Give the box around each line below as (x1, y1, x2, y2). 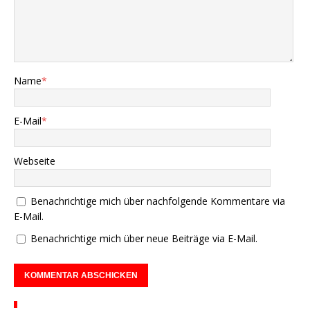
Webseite (14, 154, 55, 167)
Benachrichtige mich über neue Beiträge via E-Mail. (30, 231, 257, 245)
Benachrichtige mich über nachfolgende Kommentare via (30, 194, 285, 208)
